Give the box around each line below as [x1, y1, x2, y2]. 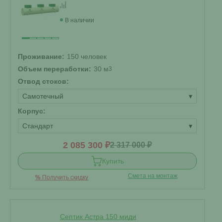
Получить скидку [41, 174, 89, 181]
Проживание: [18, 53, 64, 60]
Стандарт [22, 122, 53, 130]
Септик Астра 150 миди [60, 213, 136, 221]
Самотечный [22, 92, 63, 100]
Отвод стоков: [18, 77, 69, 85]
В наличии [65, 17, 94, 24]
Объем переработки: [18, 65, 91, 73]
